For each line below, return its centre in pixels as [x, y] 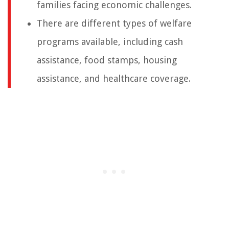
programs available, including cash [110, 42]
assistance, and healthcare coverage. [114, 79]
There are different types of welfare [114, 24]
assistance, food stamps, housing [107, 60]
